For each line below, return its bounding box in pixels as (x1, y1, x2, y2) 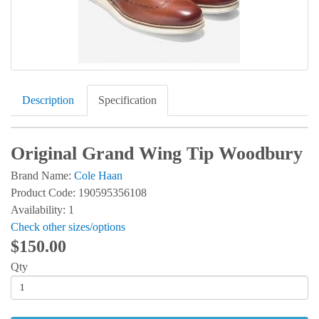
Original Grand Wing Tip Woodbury (11, 143, 303, 164)
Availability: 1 (11, 203, 74, 216)
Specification (98, 94, 157, 106)
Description (22, 94, 74, 106)
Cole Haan (74, 169, 122, 182)
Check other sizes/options (11, 220, 125, 233)
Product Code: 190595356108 (11, 186, 147, 199)
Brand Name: (11, 169, 74, 182)
